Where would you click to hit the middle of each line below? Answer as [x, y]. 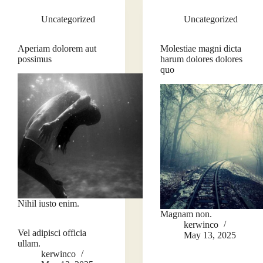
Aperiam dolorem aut [57, 49]
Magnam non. [186, 214]
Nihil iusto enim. [48, 204]
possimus [35, 59]
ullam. [29, 244]
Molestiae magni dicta [201, 49]
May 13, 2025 [210, 235]
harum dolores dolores [202, 59]
